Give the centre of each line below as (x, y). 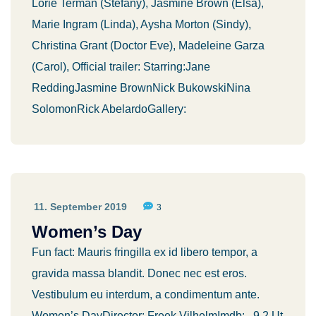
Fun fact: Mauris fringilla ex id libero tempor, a (145, 252)
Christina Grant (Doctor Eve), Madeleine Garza (148, 45)
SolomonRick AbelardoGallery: (109, 109)
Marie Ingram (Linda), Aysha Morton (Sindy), (141, 24)
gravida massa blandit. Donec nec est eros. (139, 273)
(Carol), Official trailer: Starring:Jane (121, 67)
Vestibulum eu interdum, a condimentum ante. (146, 294)
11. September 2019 (80, 207)
